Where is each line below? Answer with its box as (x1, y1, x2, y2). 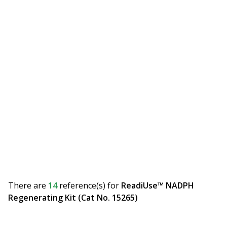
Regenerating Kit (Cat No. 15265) (8, 192, 138, 204)
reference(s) (59, 180, 105, 192)
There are (8, 180, 48, 192)
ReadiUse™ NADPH (121, 180, 194, 192)
